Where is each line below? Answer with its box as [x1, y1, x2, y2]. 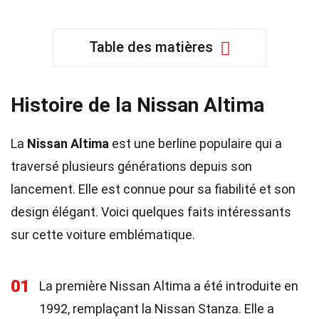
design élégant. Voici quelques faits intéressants [11, 204, 291, 219]
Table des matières [88, 38, 213, 56]
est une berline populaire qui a [109, 136, 282, 151]
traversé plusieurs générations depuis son [11, 159, 252, 174]
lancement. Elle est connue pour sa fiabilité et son [11, 182, 296, 197]
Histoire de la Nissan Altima [11, 93, 264, 117]
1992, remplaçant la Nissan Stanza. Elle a [39, 301, 274, 316]
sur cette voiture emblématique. [11, 227, 195, 242]
